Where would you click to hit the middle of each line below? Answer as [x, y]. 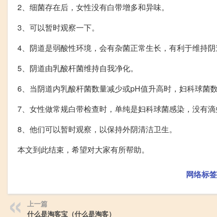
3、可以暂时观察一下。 [58, 28]
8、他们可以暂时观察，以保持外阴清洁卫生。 [97, 129]
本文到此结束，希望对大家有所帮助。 [83, 150]
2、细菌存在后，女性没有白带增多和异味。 [93, 7]
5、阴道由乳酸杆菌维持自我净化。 [78, 68]
